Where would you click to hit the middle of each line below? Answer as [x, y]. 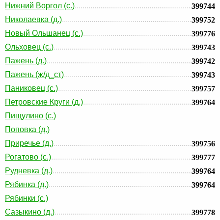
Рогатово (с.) [28, 157]
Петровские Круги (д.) [44, 102]
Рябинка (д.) [27, 184]
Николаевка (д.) [33, 19]
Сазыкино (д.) [30, 212]
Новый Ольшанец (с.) [44, 33]
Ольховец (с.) [29, 47]
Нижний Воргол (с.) [40, 6]
